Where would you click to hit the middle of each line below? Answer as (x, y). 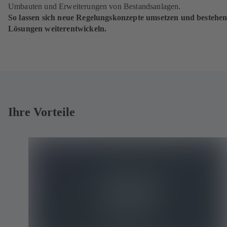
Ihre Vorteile (42, 112)
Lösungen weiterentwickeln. (58, 28)
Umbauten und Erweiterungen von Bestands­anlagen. (94, 6)
